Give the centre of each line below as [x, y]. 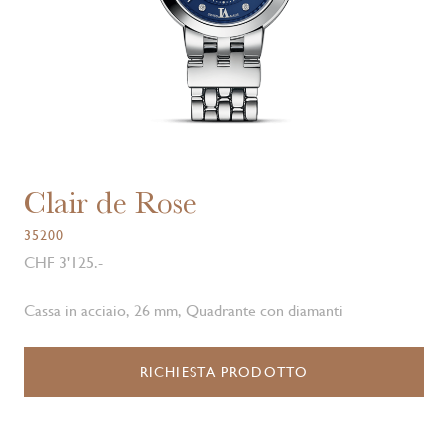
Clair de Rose [110, 202]
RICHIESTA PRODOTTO [224, 372]
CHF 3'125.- [63, 262]
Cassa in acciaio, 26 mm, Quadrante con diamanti [183, 310]
